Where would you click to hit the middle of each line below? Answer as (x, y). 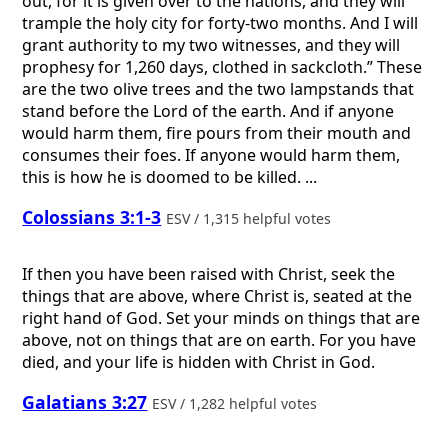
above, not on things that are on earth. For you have (219, 339)
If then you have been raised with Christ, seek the (209, 273)
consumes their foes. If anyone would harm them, (211, 154)
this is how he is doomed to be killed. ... (170, 176)
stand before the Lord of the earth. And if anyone (208, 110)
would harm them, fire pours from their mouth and (217, 132)
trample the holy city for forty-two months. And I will (220, 22)
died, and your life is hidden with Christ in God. (199, 361)
